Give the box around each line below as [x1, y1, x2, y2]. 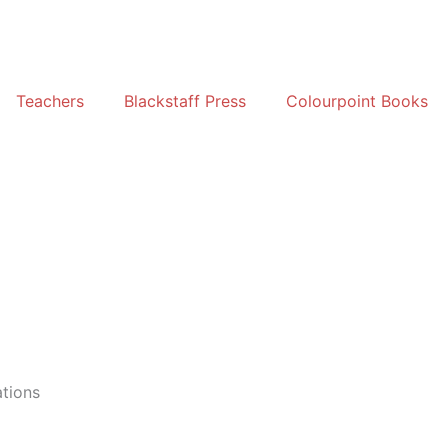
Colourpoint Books [286, 91, 428, 111]
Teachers [16, 91, 84, 111]
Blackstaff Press [124, 91, 246, 111]
